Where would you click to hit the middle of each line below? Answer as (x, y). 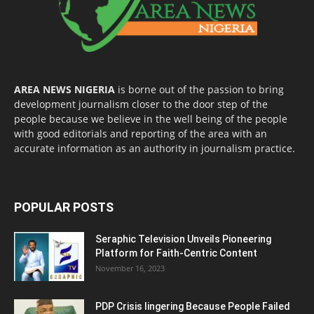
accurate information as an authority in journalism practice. (155, 149)
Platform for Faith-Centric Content (176, 253)
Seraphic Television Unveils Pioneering (183, 239)
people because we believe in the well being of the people (151, 119)
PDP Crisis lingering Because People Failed (193, 307)
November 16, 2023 (130, 268)
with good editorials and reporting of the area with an (141, 134)
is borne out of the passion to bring (199, 90)
